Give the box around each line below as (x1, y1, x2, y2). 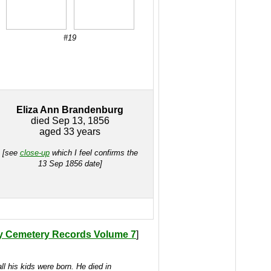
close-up (19, 148, 50, 157)
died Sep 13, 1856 (30, 116, 109, 126)
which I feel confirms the (49, 148, 138, 157)
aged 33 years (39, 126, 100, 137)
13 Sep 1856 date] (38, 159, 102, 168)
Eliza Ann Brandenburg (16, 105, 123, 115)
